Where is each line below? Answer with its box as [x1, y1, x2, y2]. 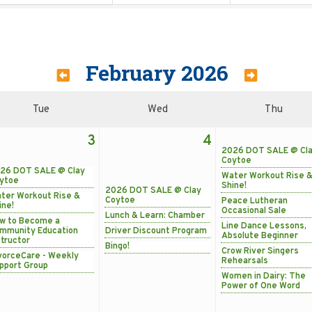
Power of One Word [221, 280, 300, 292]
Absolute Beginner [221, 230, 298, 242]
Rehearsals [221, 255, 268, 267]
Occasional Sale [221, 205, 286, 217]
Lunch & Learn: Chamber [105, 210, 205, 221]
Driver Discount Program [105, 225, 207, 237]
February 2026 [85, 58, 228, 86]
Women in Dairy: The [221, 270, 306, 282]
